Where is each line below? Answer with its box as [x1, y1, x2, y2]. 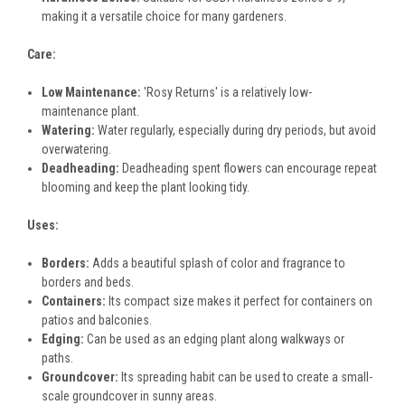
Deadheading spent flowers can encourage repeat [119, 161, 378, 176]
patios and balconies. [42, 313, 153, 328]
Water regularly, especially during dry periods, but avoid [95, 123, 377, 138]
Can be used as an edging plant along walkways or [84, 332, 345, 347]
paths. [42, 351, 74, 366]
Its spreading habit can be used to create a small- [118, 370, 373, 385]
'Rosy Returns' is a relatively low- [141, 85, 313, 100]
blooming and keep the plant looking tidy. [42, 180, 250, 195]
